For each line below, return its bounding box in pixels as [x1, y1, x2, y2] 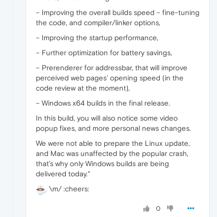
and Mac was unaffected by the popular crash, [36, 149, 188, 157]
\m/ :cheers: [47, 185, 89, 193]
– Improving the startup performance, [36, 33, 158, 42]
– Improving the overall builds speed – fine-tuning [36, 8, 200, 16]
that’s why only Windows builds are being [36, 159, 169, 168]
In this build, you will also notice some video [36, 114, 178, 122]
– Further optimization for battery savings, [36, 48, 172, 57]
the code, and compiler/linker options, [36, 18, 160, 27]
